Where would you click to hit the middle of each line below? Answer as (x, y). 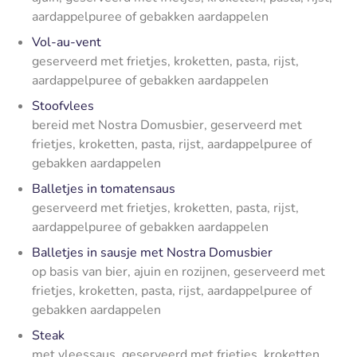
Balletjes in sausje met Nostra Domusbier (152, 252)
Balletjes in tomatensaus (104, 188)
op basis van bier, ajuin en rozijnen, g (136, 271)
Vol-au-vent (67, 42)
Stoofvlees (63, 106)
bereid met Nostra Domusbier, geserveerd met (167, 125)
